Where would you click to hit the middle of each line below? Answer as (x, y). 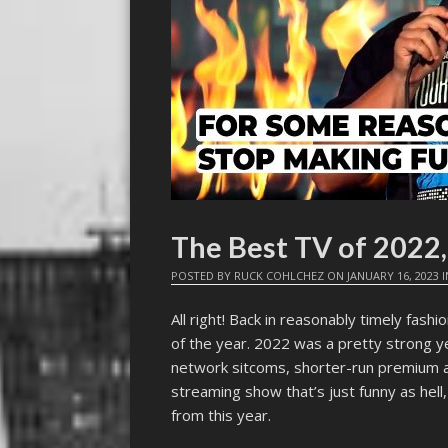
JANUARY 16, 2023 (393, 275)
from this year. (221, 415)
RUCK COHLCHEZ (279, 275)
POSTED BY (203, 275)
